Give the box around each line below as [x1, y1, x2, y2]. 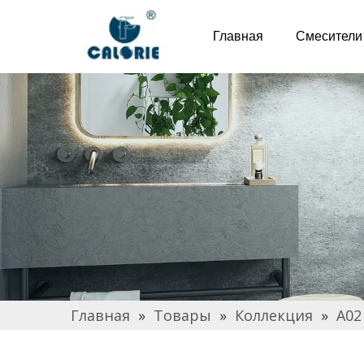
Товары [154, 305, 211, 325]
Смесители [296, 29, 362, 43]
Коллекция [235, 305, 313, 325]
